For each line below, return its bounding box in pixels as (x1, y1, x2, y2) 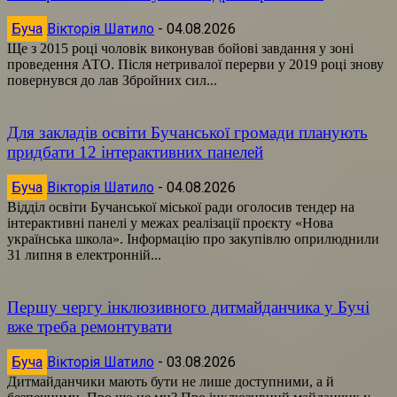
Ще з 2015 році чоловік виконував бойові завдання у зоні (7, 40, 354, 56)
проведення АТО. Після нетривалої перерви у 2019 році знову (7, 56, 384, 72)
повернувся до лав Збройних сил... (7, 72, 217, 88)
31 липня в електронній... (7, 246, 161, 262)
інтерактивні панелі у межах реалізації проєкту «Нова (7, 214, 333, 230)
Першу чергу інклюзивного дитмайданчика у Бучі (7, 297, 370, 316)
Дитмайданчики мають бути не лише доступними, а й (7, 373, 334, 389)
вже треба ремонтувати (7, 316, 172, 336)
